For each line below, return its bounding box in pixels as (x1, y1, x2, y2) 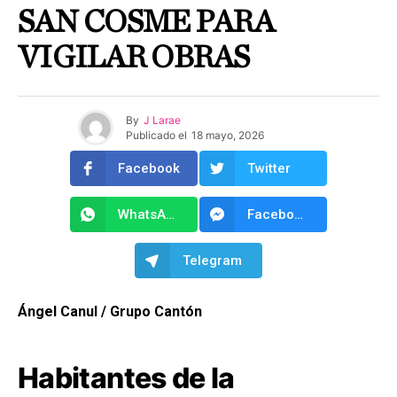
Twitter (247, 160, 291, 177)
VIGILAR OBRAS (18, 42, 250, 74)
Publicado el (126, 128, 187, 142)
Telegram (183, 253, 242, 269)
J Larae (144, 113, 181, 127)
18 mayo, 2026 (191, 128, 264, 142)
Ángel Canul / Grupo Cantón (18, 303, 202, 321)
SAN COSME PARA (18, 6, 274, 39)
